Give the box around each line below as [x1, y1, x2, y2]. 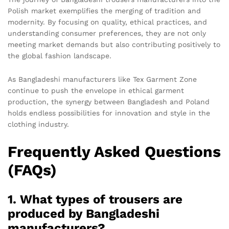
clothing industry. [8, 120, 69, 128]
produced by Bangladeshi [8, 206, 159, 221]
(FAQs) [8, 161, 57, 179]
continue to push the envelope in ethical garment [8, 86, 184, 95]
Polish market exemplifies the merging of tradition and [8, 7, 201, 15]
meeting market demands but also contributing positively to [8, 40, 220, 49]
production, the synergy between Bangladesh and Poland [8, 97, 210, 106]
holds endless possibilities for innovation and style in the [8, 108, 210, 117]
